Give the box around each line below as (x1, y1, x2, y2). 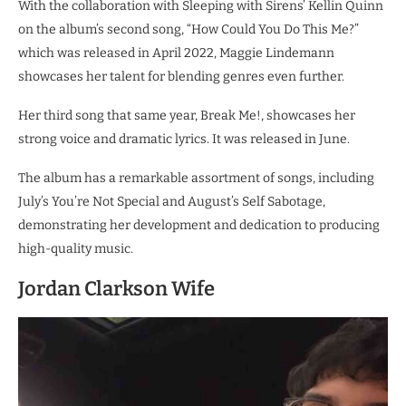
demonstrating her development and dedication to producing (18, 217, 380, 233)
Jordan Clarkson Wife (18, 276, 215, 301)
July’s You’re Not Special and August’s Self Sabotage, (18, 194, 325, 209)
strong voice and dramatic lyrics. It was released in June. (18, 131, 350, 147)
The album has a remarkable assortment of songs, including (18, 170, 374, 186)
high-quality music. (18, 241, 133, 256)
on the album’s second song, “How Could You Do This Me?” (18, 22, 359, 37)
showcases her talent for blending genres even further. (18, 69, 344, 84)
